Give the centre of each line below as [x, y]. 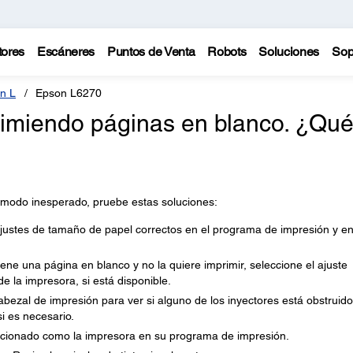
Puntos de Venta [151, 52]
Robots [227, 52]
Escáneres [66, 52]
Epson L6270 [69, 93]
